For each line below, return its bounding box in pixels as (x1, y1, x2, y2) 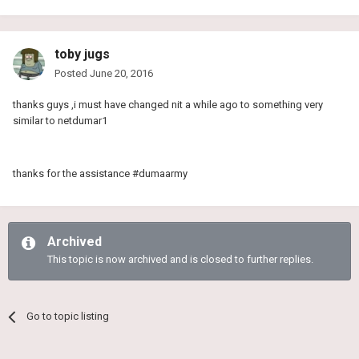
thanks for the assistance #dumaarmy (13, 167, 188, 180)
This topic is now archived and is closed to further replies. (47, 253, 313, 266)
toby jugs (54, 46, 110, 63)
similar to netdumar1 (13, 115, 107, 127)
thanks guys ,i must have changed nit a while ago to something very (13, 99, 323, 111)
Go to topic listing (26, 310, 110, 323)
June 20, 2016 (90, 67, 153, 80)
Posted (54, 67, 90, 80)
